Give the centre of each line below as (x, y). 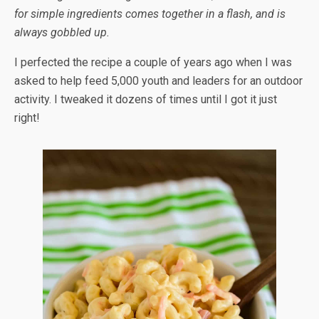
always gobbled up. (62, 33)
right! (27, 118)
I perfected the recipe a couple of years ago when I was (153, 63)
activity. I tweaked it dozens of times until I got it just (146, 100)
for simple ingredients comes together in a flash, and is (150, 14)
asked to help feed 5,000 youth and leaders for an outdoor (158, 81)
